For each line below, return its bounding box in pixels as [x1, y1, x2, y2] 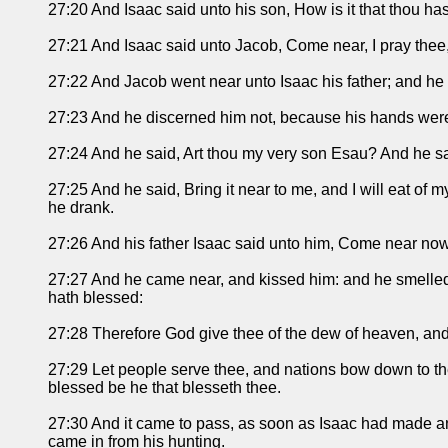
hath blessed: [48, 289, 143, 307]
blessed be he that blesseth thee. [48, 379, 281, 397]
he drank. [48, 199, 114, 217]
